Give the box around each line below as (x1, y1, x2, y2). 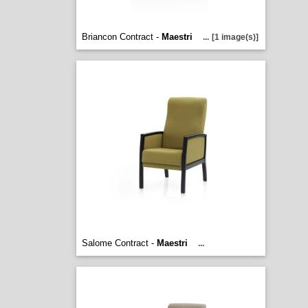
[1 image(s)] (211, 32, 258, 42)
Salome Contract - (81, 238, 157, 248)
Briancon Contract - (81, 32, 162, 42)
